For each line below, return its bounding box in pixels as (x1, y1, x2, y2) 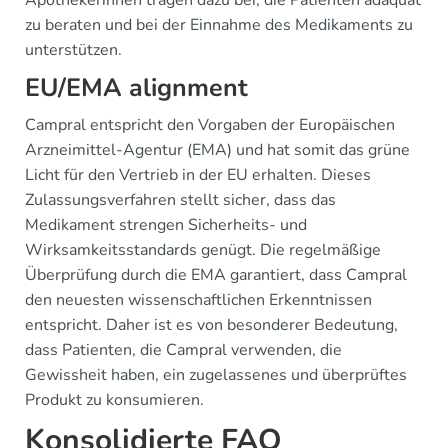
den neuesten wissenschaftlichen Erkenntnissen (25, 289, 372, 311)
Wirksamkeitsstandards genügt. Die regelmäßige (25, 239, 381, 261)
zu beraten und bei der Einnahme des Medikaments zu (25, 14, 413, 36)
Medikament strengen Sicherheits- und (25, 214, 307, 236)
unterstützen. (25, 39, 122, 61)
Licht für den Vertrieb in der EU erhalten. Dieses (25, 164, 371, 186)
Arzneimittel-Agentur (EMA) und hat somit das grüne (25, 139, 410, 161)
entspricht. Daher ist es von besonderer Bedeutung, (25, 314, 398, 336)
